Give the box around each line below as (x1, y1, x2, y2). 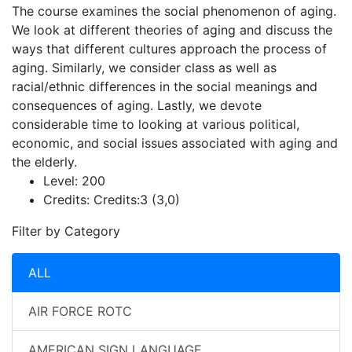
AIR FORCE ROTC (28, 303, 132, 319)
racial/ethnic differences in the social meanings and (12, 79, 317, 94)
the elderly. (12, 154, 77, 170)
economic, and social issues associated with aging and (12, 135, 338, 151)
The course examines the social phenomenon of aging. (12, 3, 336, 19)
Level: (43, 173, 78, 189)
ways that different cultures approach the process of (12, 41, 327, 57)
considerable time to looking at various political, (12, 116, 299, 132)
